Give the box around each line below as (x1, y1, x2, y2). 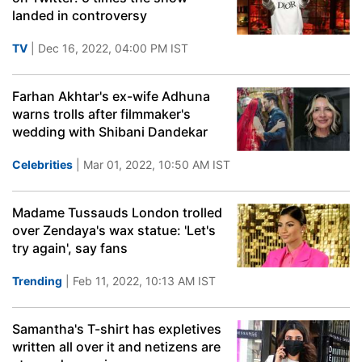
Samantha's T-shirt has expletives (12, 321, 221, 337)
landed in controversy (12, 7, 147, 23)
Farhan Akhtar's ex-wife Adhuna (12, 88, 210, 104)
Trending (12, 274, 62, 288)
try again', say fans (12, 240, 128, 256)
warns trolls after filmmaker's (12, 106, 191, 122)
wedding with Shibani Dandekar (12, 124, 208, 140)
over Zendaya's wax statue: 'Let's (12, 222, 216, 238)
